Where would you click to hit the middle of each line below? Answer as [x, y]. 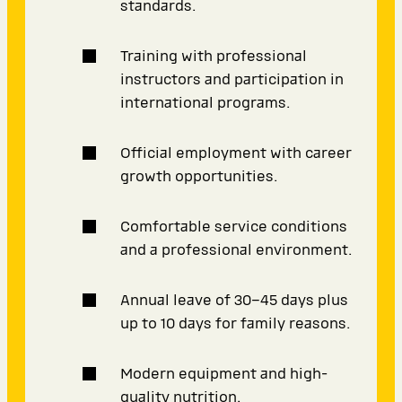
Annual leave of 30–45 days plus [234, 301]
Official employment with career [236, 153]
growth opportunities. [199, 177]
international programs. [205, 103]
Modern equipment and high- [224, 374]
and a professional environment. [236, 250]
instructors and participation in [232, 80]
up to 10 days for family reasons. [235, 324]
